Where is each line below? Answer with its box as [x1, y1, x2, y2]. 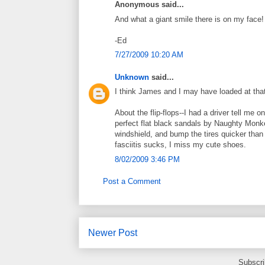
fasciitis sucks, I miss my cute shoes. [115, 140, 246, 150]
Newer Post [88, 227, 137, 238]
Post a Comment [103, 177, 161, 186]
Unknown [115, 72, 149, 82]
